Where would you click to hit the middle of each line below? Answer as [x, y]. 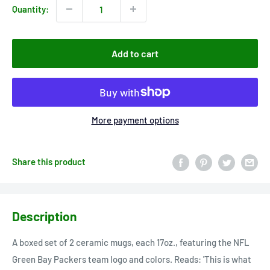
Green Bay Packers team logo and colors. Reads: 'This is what [132, 259]
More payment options [135, 120]
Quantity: [30, 9]
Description [44, 216]
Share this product [49, 162]
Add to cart [135, 54]
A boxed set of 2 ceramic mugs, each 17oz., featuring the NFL [131, 243]
